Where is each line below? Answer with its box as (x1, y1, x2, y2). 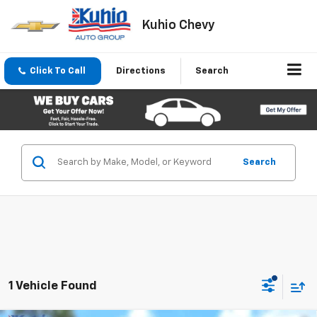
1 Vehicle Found (8, 280, 97, 293)
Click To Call (30, 67, 86, 76)
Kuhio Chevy (141, 18, 215, 32)
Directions (116, 67, 166, 76)
